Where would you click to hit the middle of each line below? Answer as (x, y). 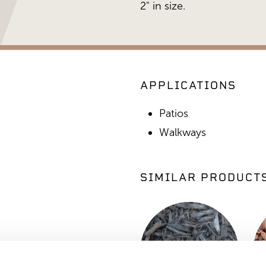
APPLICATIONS (188, 85)
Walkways (183, 132)
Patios (174, 113)
